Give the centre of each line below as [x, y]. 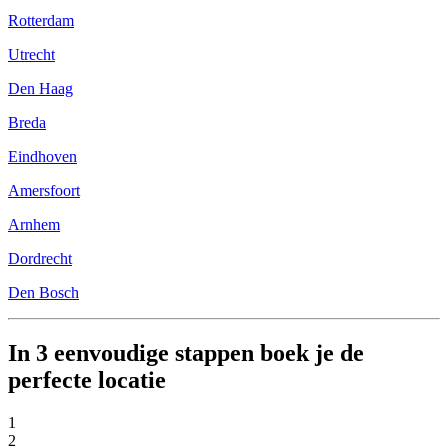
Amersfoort [44, 191]
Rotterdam [41, 21]
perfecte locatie [87, 380]
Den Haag [40, 89]
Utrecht [31, 55]
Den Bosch [43, 293]
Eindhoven [42, 157]
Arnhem [34, 225]
